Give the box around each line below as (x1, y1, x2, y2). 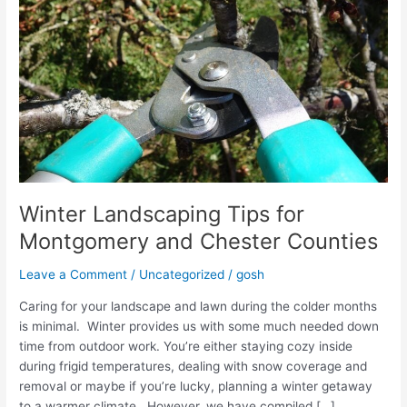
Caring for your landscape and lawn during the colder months (19, 298, 378, 313)
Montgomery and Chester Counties (19, 228, 379, 255)
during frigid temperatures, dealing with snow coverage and (19, 358, 368, 373)
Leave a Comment (19, 266, 128, 282)
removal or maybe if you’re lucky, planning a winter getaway (19, 378, 373, 393)
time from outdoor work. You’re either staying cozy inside (19, 338, 353, 353)
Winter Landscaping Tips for (19, 201, 305, 228)
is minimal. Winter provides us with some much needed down (19, 318, 380, 333)
